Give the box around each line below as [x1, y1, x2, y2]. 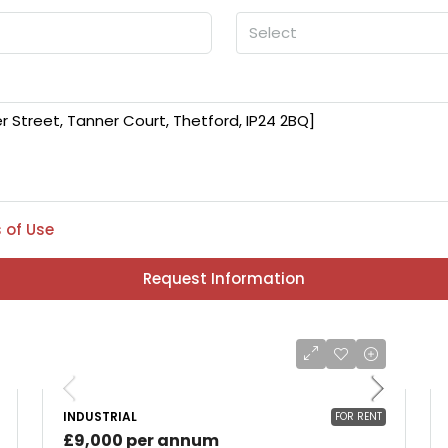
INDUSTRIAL [63, 408, 137, 425]
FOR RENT [335, 409, 382, 424]
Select [249, 22, 297, 43]
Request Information [143, 268, 305, 289]
